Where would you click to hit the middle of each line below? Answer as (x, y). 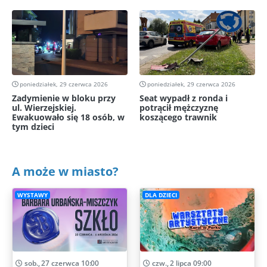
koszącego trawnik (178, 117)
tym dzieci (33, 127)
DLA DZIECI (161, 195)
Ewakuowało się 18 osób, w (68, 117)
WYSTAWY (32, 195)
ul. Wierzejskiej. (44, 108)
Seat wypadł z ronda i (184, 98)
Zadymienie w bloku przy (64, 98)
